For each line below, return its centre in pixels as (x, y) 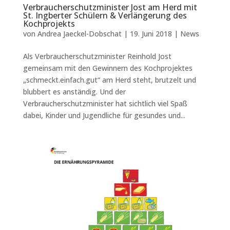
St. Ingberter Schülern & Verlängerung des (105, 15)
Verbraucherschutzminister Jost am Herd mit (110, 7)
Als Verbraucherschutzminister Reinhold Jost (97, 56)
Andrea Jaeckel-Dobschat (79, 33)
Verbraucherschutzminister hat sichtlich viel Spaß (105, 103)
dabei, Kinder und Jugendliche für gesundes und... (104, 115)
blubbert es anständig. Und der (74, 91)
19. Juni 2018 (151, 33)
